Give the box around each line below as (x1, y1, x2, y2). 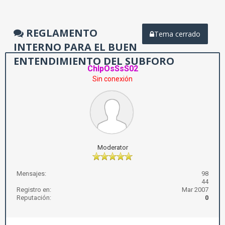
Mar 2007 (182, 186, 208, 193)
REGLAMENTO (24, 26, 97, 40)
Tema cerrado (154, 29, 200, 39)
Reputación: (17, 194, 51, 201)
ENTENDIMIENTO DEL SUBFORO (14, 54, 174, 68)
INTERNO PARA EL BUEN (14, 40, 137, 54)
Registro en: (17, 186, 51, 193)
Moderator (97, 144, 128, 151)
